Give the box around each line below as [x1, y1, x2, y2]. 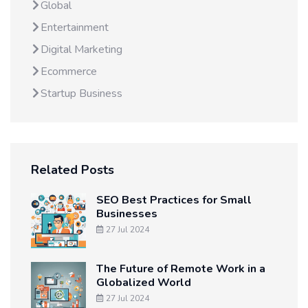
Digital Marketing [41, 42, 122, 57]
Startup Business [41, 86, 122, 101]
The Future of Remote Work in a [96, 261, 265, 276]
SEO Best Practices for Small [96, 192, 252, 208]
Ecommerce [41, 64, 97, 79]
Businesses [96, 206, 157, 221]
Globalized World [96, 275, 191, 290]
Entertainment [41, 20, 109, 35]
